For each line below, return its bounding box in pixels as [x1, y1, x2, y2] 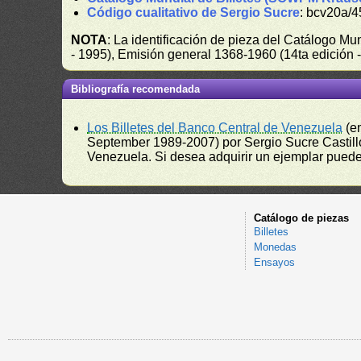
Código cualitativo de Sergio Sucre [87, 6, 301, 19]
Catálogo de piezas [253, 212, 349, 224]
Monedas [253, 241, 297, 253]
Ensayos [253, 256, 295, 268]
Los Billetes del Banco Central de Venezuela [87, 121, 343, 135]
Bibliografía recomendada [71, 83, 201, 95]
